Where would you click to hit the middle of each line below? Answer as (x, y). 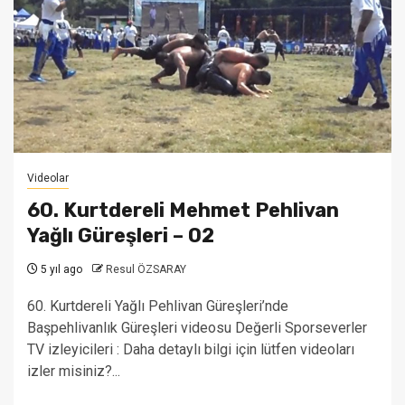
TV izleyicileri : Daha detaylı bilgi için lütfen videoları (191, 349)
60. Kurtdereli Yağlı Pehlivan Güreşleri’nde (158, 306)
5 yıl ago (60, 269)
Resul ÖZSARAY (146, 269)
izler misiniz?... (74, 371)
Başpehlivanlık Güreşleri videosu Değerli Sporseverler (197, 328)
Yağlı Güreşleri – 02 (121, 235)
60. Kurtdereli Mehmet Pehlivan (183, 210)
